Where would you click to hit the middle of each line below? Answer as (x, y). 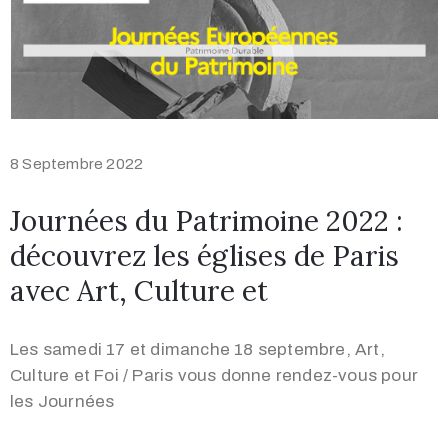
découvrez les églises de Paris (204, 256)
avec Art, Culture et (139, 291)
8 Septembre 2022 (77, 164)
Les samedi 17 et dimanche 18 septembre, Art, (197, 350)
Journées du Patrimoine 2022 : (206, 221)
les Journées (62, 402)
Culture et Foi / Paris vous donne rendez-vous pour (214, 376)
